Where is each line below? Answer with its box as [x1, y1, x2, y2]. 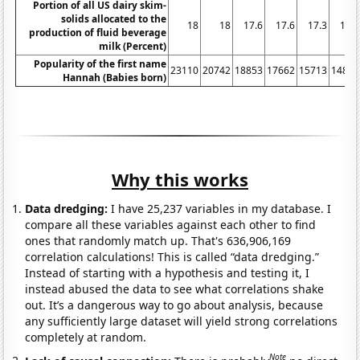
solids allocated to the [61, 11, 167, 26]
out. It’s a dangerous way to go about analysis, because [25, 297, 324, 313]
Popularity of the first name [34, 56, 167, 71]
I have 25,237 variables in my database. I [108, 200, 332, 216]
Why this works [112, 166, 248, 191]
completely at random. [25, 329, 147, 345]
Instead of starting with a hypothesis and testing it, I [25, 264, 310, 280]
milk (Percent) [99, 39, 167, 53]
